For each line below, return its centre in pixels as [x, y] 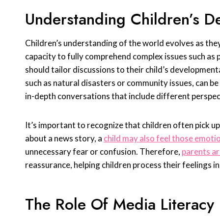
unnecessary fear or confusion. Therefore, [103, 152]
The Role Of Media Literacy [120, 205]
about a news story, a [64, 138]
